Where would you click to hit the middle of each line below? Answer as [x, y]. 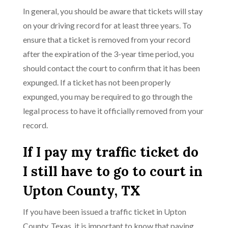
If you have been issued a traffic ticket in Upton [105, 211]
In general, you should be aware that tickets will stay [113, 11]
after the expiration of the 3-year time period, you [108, 54]
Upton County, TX [82, 191]
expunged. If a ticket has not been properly [97, 82]
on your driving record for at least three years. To [107, 25]
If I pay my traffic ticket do [111, 152]
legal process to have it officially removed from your [113, 111]
